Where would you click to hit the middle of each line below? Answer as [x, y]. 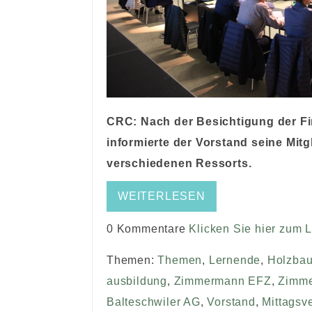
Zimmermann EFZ [223, 281]
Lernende [235, 260]
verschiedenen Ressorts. [179, 163]
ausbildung [137, 281]
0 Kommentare [148, 229]
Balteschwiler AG [154, 302]
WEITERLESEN [162, 196]
